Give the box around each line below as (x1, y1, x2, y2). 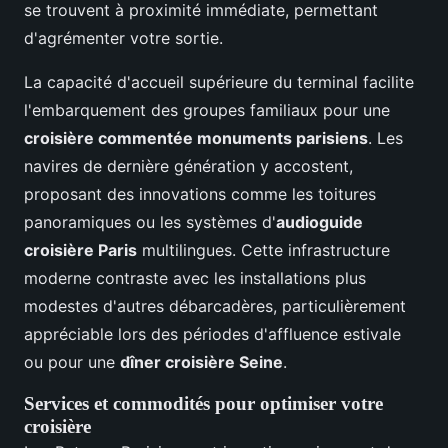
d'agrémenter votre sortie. (24, 28, 223, 49)
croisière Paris (24, 240, 137, 261)
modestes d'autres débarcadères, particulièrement (24, 296, 406, 317)
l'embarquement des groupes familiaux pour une (24, 100, 390, 121)
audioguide (276, 212, 363, 233)
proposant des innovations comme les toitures (24, 184, 376, 205)
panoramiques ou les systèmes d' (24, 212, 276, 233)
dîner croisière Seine (120, 352, 283, 373)
